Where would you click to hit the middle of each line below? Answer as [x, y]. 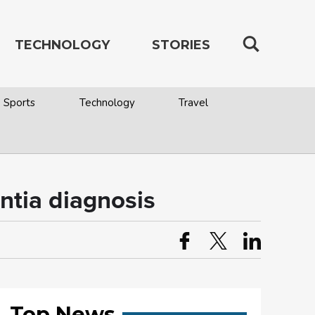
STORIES [181, 45]
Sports [20, 103]
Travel [193, 103]
